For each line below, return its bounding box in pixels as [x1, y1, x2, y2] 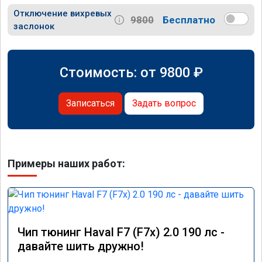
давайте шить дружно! [18, 239, 144, 254]
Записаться [66, 98, 115, 109]
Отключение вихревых [13, 8, 112, 19]
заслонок [13, 21, 54, 32]
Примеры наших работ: [8, 157, 125, 170]
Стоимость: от [59, 64, 160, 81]
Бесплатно [163, 13, 215, 26]
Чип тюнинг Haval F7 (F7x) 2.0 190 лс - [18, 225, 225, 240]
